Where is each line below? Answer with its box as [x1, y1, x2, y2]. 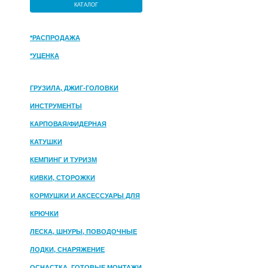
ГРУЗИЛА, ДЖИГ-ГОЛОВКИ [30, 84, 118, 92]
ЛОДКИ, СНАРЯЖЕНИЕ [30, 246, 105, 253]
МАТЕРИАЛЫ [30, 242, 73, 249]
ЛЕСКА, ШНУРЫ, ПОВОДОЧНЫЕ [30, 228, 137, 235]
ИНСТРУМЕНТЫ [30, 102, 82, 109]
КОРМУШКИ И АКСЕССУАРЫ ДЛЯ [30, 192, 140, 199]
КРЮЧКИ [30, 210, 59, 217]
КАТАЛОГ [74, 2, 98, 8]
